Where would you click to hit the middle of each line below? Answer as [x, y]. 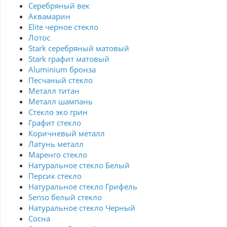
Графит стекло [55, 123]
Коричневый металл [67, 134]
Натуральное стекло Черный [82, 208]
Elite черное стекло [63, 27]
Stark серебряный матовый [79, 48]
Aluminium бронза [62, 70]
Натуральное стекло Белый [79, 165]
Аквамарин [49, 16]
